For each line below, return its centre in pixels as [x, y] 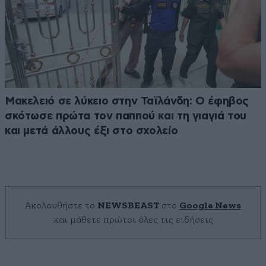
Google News [210, 205]
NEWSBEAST [128, 205]
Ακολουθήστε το [61, 205]
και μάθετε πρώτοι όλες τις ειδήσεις [133, 219]
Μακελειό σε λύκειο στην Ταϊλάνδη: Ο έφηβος [127, 101]
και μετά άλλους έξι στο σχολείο [91, 131]
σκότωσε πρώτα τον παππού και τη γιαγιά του [126, 116]
